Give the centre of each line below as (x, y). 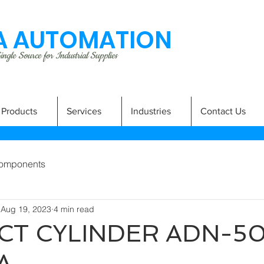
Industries (151, 111)
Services (84, 111)
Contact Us (223, 111)
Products (19, 111)
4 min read (74, 209)
